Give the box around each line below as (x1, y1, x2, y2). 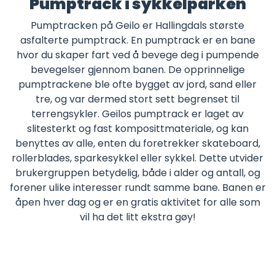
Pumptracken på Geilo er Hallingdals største (31, 18, 244, 33)
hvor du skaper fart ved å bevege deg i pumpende (16, 48, 259, 63)
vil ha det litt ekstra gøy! (79, 210, 196, 225)
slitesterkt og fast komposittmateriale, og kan (26, 122, 249, 136)
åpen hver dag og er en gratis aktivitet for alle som (15, 195, 260, 210)
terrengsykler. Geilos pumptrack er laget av (31, 107, 244, 122)
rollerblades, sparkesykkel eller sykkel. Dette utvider (12, 151, 263, 166)
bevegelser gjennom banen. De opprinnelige (30, 63, 245, 77)
